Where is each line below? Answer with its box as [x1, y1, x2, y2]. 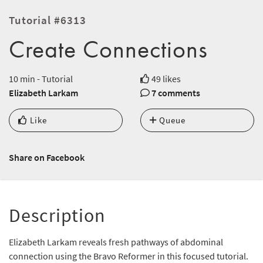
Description [9, 204, 106, 228]
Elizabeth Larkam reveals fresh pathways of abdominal [9, 236, 223, 248]
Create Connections [9, 33, 208, 66]
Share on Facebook [9, 151, 85, 164]
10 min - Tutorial [9, 73, 73, 85]
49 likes [150, 73, 181, 85]
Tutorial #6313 [9, 13, 86, 28]
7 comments [151, 87, 200, 99]
